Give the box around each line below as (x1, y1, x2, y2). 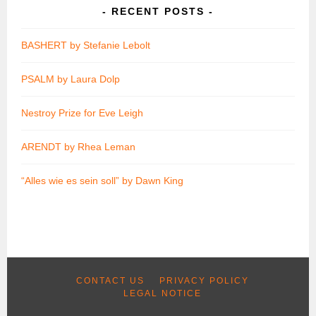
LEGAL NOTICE (123, 288, 202, 298)
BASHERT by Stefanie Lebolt (21, 39, 151, 51)
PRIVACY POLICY (159, 275, 249, 286)
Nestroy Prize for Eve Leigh (21, 107, 144, 119)
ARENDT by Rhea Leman (21, 140, 136, 152)
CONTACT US (75, 275, 145, 286)
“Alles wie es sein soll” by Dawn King (21, 174, 184, 186)
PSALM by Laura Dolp (21, 73, 121, 85)
